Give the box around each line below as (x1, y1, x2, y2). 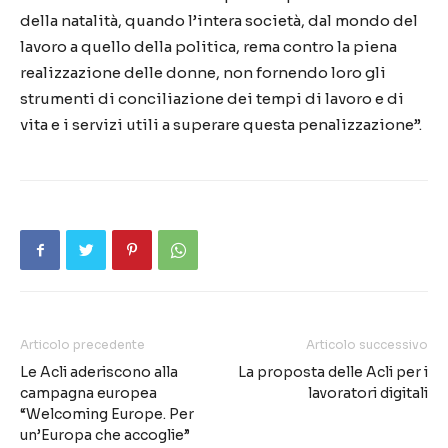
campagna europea (20, 383, 157, 402)
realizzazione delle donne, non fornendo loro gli (20, 62, 386, 82)
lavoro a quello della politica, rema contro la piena (20, 36, 397, 56)
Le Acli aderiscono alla (20, 362, 178, 381)
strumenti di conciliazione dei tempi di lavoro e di (20, 88, 404, 108)
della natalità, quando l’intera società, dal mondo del (20, 10, 418, 30)
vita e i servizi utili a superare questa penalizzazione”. (20, 114, 422, 134)
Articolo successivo (306, 336, 428, 352)
